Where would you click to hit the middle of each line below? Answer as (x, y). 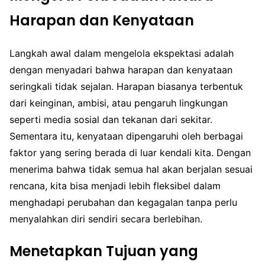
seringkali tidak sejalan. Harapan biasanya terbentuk (126, 86)
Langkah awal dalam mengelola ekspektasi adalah (122, 53)
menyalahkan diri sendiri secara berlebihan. (106, 219)
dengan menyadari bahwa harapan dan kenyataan (121, 70)
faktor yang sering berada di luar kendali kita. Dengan (130, 153)
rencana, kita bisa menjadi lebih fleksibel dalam (115, 186)
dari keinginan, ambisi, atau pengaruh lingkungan (119, 103)
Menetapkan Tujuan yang (104, 251)
